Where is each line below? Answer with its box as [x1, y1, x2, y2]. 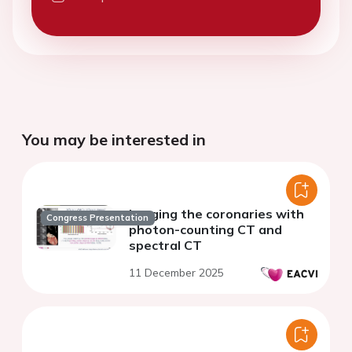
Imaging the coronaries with [129, 206, 304, 222]
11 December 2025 [129, 266, 224, 280]
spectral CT [129, 237, 202, 254]
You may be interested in [22, 130, 206, 150]
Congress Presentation [46, 211, 149, 223]
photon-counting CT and [129, 222, 282, 238]
